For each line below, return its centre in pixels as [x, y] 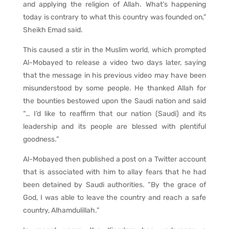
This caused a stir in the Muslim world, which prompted [114, 50]
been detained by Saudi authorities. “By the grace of [114, 185]
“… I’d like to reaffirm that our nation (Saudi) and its [114, 114]
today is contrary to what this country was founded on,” [114, 17]
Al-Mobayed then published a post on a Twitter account [114, 159]
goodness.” [41, 140]
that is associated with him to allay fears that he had [114, 172]
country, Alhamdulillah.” [61, 211]
